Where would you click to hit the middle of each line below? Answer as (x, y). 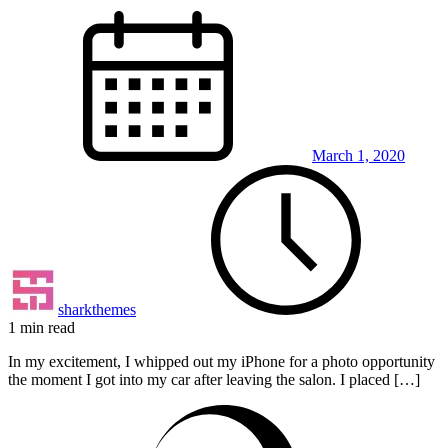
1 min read (41, 327)
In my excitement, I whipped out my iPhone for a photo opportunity (221, 361)
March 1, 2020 (358, 155)
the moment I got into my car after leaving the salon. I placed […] (214, 379)
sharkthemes (97, 309)
